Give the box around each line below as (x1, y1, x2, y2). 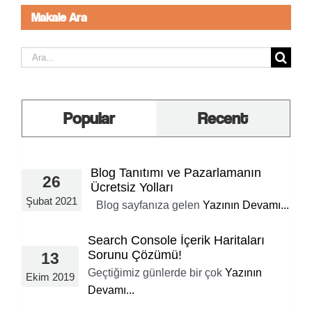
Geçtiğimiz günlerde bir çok (88, 266, 225, 279)
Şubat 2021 (26, 194, 77, 207)
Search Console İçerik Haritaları (88, 233, 265, 247)
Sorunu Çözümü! (88, 247, 182, 262)
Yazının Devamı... (203, 198, 289, 211)
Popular (63, 107, 115, 128)
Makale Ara (31, 9, 87, 24)
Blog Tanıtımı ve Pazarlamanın (91, 165, 261, 180)
